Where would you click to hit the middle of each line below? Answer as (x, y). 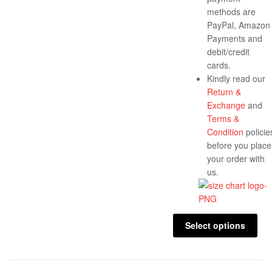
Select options (215, 226)
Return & (224, 91)
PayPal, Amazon (239, 25)
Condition (225, 131)
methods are (231, 11)
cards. (219, 65)
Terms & (223, 118)
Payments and (235, 38)
